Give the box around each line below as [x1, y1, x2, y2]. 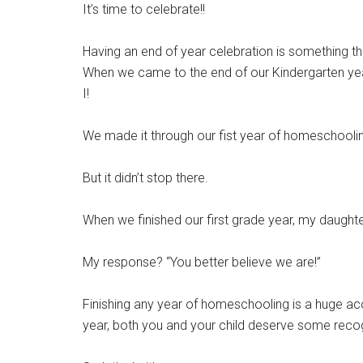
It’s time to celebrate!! [83, 2, 205, 17]
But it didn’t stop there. [83, 170, 208, 186]
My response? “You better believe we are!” [83, 254, 321, 270]
